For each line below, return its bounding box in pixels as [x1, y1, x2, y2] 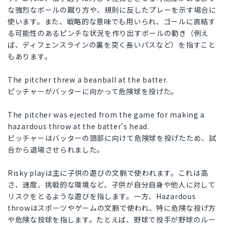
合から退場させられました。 [8, 144, 105, 155]
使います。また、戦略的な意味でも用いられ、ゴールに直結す [8, 16, 216, 27]
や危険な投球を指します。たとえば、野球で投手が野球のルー [8, 214, 216, 225]
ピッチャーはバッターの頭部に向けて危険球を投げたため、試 [8, 133, 216, 143]
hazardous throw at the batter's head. [8, 121, 149, 132]
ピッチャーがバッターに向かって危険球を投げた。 [8, 86, 179, 97]
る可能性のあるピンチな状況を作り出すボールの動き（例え [8, 28, 209, 39]
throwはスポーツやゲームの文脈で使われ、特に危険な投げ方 [8, 203, 216, 213]
